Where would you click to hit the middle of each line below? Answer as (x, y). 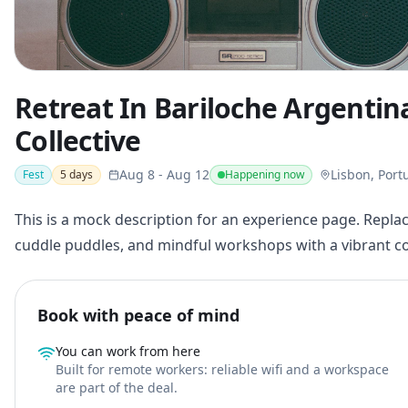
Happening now (265, 174)
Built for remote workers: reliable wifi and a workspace (222, 369)
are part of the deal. (117, 388)
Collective (78, 141)
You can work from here (128, 351)
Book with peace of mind (138, 315)
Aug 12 (188, 174)
